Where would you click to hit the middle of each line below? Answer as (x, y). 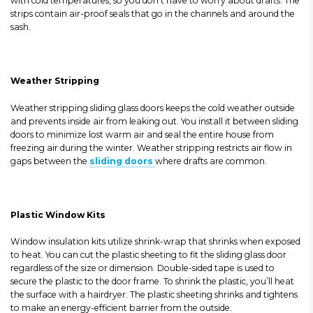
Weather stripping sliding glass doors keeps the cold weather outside (153, 108)
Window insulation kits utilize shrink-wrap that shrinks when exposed (155, 241)
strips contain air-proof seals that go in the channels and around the (153, 14)
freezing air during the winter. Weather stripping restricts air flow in (151, 147)
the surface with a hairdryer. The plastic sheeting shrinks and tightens (154, 294)
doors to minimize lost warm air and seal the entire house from (142, 134)
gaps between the (50, 161)
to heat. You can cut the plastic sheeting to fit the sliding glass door (148, 255)
